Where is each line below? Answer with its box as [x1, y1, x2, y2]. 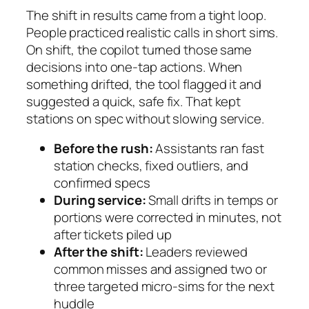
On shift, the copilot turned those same [26, 40, 252, 59]
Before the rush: [54, 139, 153, 158]
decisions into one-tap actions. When [26, 57, 243, 76]
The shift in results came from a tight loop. [26, 6, 266, 24]
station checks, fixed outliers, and [54, 157, 248, 175]
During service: [54, 191, 146, 210]
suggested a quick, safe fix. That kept [26, 92, 241, 110]
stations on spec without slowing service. [26, 109, 264, 128]
